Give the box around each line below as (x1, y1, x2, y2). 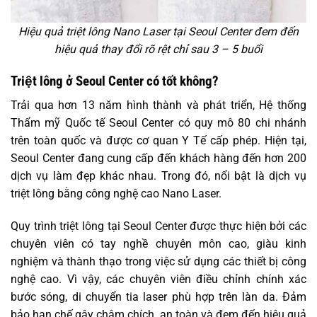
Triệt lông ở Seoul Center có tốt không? (11, 72, 219, 89)
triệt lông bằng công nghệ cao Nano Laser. (11, 187, 221, 201)
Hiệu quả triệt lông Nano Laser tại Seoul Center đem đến (18, 25, 299, 39)
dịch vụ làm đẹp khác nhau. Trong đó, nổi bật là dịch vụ (11, 169, 306, 183)
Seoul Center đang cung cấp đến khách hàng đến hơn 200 (11, 151, 306, 166)
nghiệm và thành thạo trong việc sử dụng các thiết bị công (11, 255, 306, 269)
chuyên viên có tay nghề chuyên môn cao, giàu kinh (11, 237, 306, 251)
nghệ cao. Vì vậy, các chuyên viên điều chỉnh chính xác (11, 272, 306, 287)
